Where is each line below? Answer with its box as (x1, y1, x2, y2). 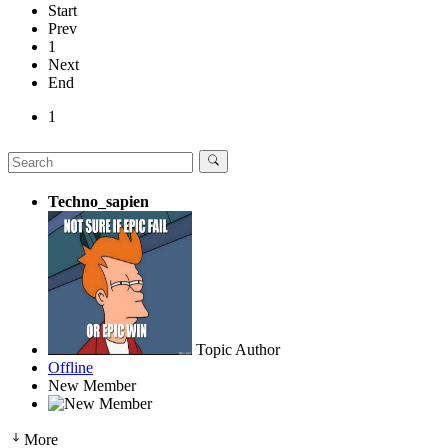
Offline (48, 358, 93, 376)
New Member (48, 376, 136, 394)
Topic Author (196, 340, 280, 358)
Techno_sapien (48, 192, 149, 210)
